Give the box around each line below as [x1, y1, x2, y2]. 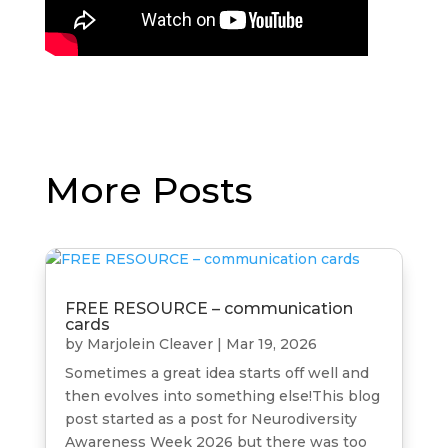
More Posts [44, 168, 253, 213]
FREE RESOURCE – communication [64, 299, 353, 319]
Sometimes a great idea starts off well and [64, 364, 369, 383]
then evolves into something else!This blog [64, 387, 380, 406]
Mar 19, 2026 [225, 335, 317, 354]
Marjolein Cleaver [86, 335, 213, 354]
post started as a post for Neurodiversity [64, 410, 357, 429]
